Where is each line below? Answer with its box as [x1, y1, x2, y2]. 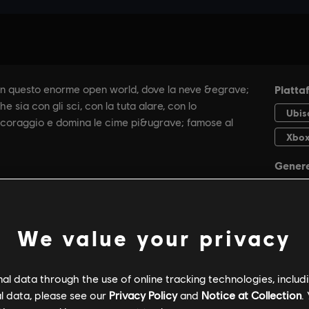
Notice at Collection [201, 288, 301, 301]
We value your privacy [17, 225, 292, 251]
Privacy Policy [109, 288, 177, 301]
